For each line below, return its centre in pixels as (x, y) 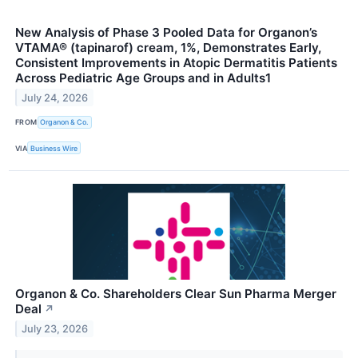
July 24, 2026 (55, 97)
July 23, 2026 (55, 328)
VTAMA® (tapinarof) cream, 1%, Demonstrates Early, (168, 47)
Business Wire (54, 148)
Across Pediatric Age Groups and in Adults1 (143, 78)
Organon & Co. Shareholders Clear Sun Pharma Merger (176, 294)
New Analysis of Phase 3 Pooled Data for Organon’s (166, 32)
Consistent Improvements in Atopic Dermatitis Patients (176, 62)
